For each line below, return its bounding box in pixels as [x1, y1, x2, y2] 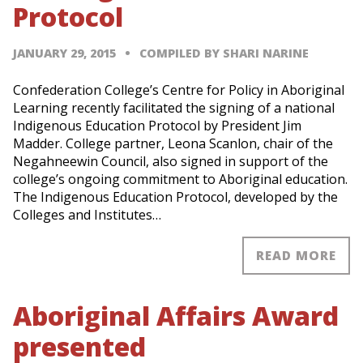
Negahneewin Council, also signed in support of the [13, 152, 328, 171]
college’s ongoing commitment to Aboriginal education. [13, 170, 348, 189]
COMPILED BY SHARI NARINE [139, 45, 310, 62]
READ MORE [255, 246, 336, 263]
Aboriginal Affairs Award [13, 297, 339, 333]
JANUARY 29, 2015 [13, 45, 116, 62]
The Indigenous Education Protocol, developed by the [13, 188, 338, 207]
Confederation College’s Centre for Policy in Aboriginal [13, 81, 344, 100]
